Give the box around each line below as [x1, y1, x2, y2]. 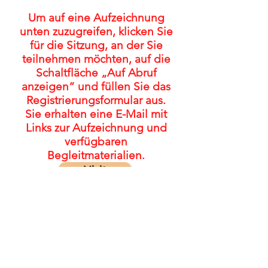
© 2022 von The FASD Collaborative [16, 221, 176, 233]
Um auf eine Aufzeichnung [28, 11, 165, 25]
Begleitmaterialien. [47, 148, 145, 162]
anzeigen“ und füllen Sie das [22, 80, 170, 93]
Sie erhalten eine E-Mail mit [25, 107, 167, 121]
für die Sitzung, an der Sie [29, 38, 163, 52]
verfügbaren [65, 135, 127, 148]
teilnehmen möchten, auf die [22, 52, 170, 66]
